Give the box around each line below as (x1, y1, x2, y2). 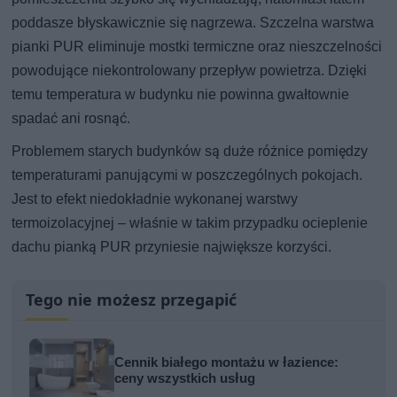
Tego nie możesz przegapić (26, 288, 237, 310)
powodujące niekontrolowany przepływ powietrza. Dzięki (12, 61, 368, 79)
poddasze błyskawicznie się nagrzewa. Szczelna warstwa (12, 13, 375, 31)
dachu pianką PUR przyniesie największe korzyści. (12, 237, 332, 255)
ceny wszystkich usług (114, 370, 256, 386)
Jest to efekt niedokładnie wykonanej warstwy (12, 190, 299, 207)
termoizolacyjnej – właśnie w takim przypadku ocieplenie (12, 214, 369, 231)
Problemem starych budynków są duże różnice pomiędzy (12, 142, 369, 160)
